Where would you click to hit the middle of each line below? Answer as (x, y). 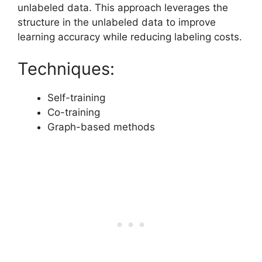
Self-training (76, 98)
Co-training (74, 113)
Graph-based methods (101, 127)
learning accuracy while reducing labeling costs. (130, 37)
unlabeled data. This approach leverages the (123, 7)
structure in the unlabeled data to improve (117, 22)
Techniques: (66, 69)
